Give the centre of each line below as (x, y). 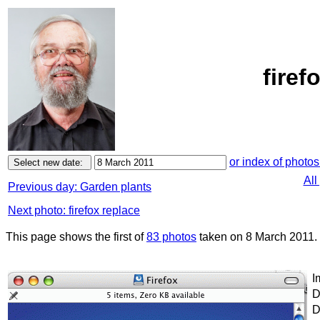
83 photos (171, 237)
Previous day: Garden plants (80, 187)
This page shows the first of (76, 237)
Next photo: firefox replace (74, 210)
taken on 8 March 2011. (257, 237)
